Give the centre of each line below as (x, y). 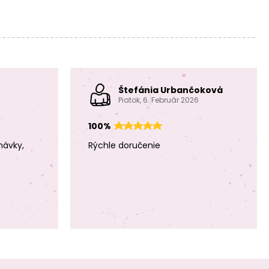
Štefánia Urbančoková (171, 90)
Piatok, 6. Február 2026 (159, 100)
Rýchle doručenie (124, 145)
